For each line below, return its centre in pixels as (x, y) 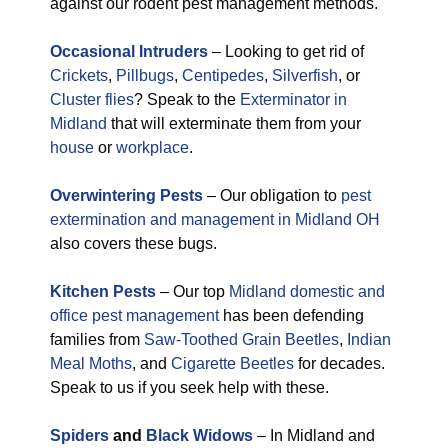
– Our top (194, 291)
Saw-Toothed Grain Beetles (241, 339)
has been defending (291, 315)
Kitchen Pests (105, 291)
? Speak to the (187, 99)
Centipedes (223, 75)
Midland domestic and (307, 291)
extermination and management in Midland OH (215, 219)
